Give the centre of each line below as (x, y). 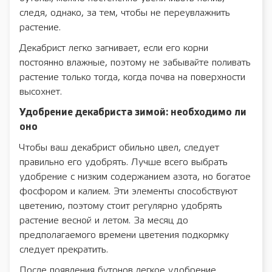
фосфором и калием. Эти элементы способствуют (128, 192)
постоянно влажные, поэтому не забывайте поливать (135, 63)
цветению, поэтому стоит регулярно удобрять (121, 206)
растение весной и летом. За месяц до (104, 221)
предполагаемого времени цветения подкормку (124, 236)
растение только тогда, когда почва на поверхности (132, 78)
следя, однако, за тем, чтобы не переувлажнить (125, 13)
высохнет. (41, 92)
